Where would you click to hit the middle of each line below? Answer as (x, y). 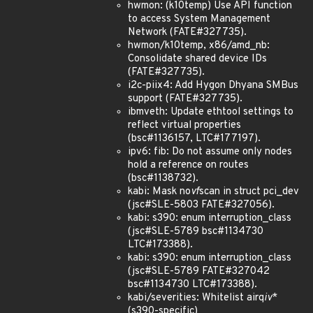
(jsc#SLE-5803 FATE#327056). (201, 205)
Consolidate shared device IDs (197, 59)
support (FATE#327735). (185, 99)
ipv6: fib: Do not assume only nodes (210, 152)
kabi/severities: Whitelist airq (196, 298)
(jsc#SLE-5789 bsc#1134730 (196, 232)
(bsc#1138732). (163, 179)
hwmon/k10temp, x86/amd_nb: (199, 46)
